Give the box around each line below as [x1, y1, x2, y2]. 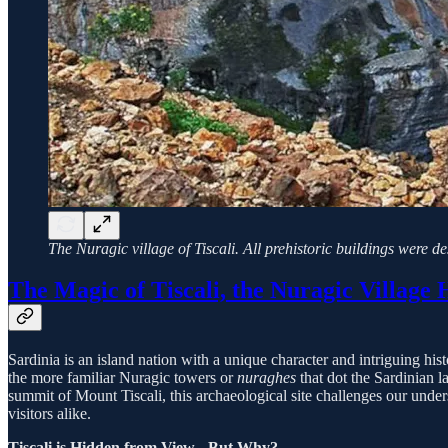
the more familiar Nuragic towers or [8, 369, 237, 387]
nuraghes [237, 369, 300, 387]
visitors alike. [8, 405, 91, 423]
